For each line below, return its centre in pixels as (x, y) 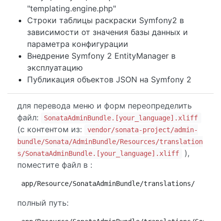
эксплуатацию (55, 68)
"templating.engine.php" (72, 8)
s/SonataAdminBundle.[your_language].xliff (98, 153)
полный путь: (43, 203)
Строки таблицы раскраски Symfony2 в (106, 20)
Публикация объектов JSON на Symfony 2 (109, 79)
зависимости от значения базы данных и (108, 32)
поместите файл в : (55, 165)
